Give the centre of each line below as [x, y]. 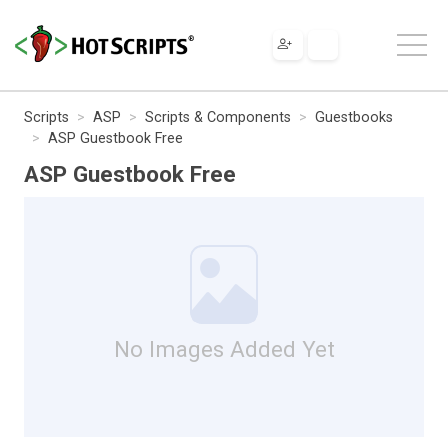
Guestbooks [354, 117]
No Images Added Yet [224, 348]
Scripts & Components [218, 117]
